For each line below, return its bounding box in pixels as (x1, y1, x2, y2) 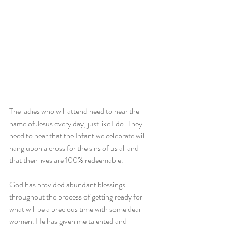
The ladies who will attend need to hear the (9, 105, 141, 118)
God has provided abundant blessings (9, 179, 127, 191)
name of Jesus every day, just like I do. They (9, 118, 144, 130)
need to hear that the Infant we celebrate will (9, 130, 147, 142)
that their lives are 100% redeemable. (9, 154, 123, 166)
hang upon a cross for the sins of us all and (9, 142, 140, 154)
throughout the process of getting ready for (9, 191, 144, 203)
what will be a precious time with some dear (9, 203, 143, 215)
